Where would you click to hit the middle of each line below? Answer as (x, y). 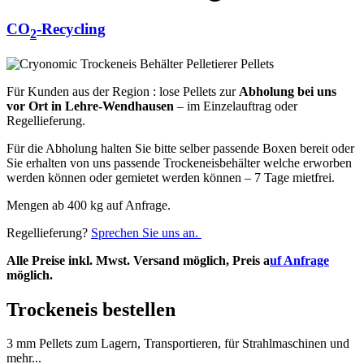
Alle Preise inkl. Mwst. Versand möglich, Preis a (138, 260)
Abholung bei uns (288, 91)
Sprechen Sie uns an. (146, 232)
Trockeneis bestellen (91, 309)
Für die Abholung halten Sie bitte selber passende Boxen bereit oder (180, 148)
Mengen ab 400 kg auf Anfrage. (90, 205)
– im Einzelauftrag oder (236, 106)
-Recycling (71, 29)
